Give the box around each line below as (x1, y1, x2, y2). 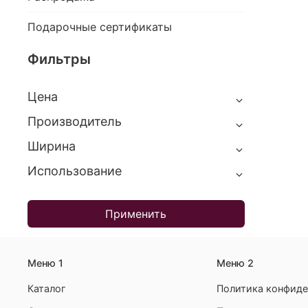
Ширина (27, 139, 76, 154)
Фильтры (27, 51, 91, 68)
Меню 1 (27, 256, 63, 269)
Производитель (27, 114, 122, 129)
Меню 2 (217, 256, 254, 269)
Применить (105, 207, 167, 221)
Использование (27, 164, 122, 179)
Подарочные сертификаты (27, 20, 172, 34)
